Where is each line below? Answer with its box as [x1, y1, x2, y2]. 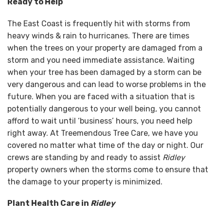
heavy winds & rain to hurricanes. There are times [7, 31, 189, 40]
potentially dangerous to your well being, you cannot [7, 104, 201, 113]
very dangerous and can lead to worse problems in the [7, 79, 206, 89]
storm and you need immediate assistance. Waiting [7, 55, 195, 65]
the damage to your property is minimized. [7, 177, 163, 186]
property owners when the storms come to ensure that [7, 164, 208, 174]
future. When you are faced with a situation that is [7, 91, 195, 101]
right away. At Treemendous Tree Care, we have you [7, 128, 198, 138]
